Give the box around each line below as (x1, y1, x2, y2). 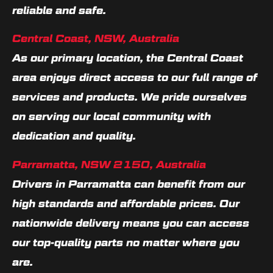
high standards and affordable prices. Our (12, 197, 239, 210)
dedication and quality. (12, 130, 136, 143)
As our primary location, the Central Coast (12, 52, 243, 65)
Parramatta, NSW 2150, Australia (12, 158, 206, 171)
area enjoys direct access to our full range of (12, 71, 257, 84)
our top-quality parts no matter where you (12, 236, 239, 249)
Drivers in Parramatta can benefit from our (12, 177, 245, 190)
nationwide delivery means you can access (12, 216, 249, 229)
